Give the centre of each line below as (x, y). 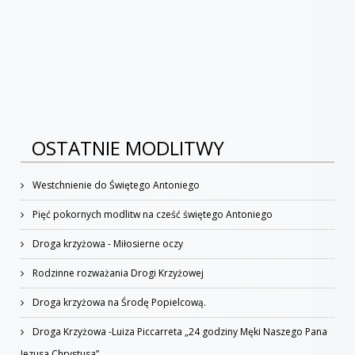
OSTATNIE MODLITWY (128, 148)
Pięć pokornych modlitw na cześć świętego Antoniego (153, 214)
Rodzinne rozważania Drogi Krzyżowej (118, 273)
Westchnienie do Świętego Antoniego (116, 185)
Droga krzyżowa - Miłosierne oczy (108, 244)
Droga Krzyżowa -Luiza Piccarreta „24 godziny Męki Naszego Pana (180, 332)
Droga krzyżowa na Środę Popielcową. (119, 302)
